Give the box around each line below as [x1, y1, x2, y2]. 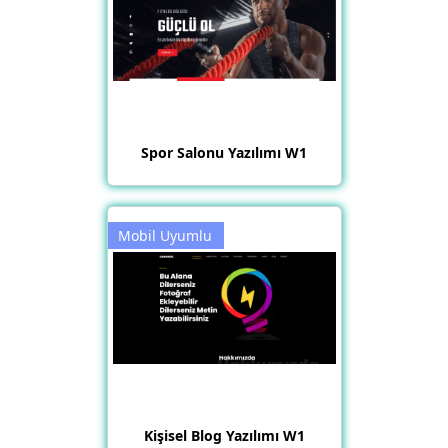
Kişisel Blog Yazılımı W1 [143, 426, 305, 445]
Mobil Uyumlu [117, 226, 212, 245]
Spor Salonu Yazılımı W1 [141, 143, 307, 162]
